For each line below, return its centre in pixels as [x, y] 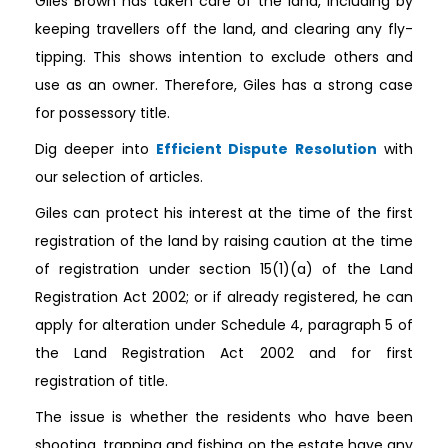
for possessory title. [102, 112]
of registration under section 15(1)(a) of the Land [224, 268]
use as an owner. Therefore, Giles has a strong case [224, 84]
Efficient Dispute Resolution [266, 148]
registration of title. [101, 380]
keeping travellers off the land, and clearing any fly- [224, 28]
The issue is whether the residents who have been [224, 416]
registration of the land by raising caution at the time [224, 240]
